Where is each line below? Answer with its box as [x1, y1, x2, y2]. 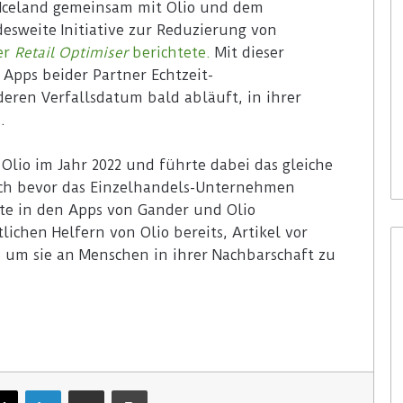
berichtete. [128, 44, 210, 62]
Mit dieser [210, 44, 284, 62]
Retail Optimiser [10, 44, 128, 62]
